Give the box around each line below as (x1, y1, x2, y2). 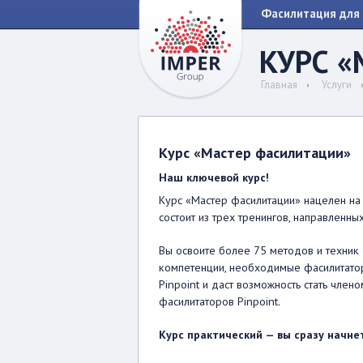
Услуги (322, 78, 352, 92)
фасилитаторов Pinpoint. (159, 294, 280, 309)
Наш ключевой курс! (159, 170, 269, 185)
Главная (261, 78, 297, 92)
